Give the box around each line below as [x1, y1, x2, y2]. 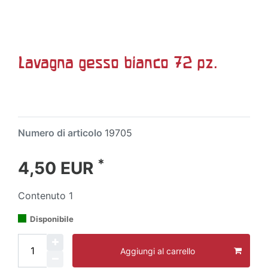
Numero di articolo [18, 127, 105, 139]
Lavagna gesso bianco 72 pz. [18, 53, 217, 71]
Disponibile [30, 214, 74, 224]
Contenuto [18, 190, 69, 202]
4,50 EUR [18, 158, 98, 178]
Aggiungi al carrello [120, 245, 195, 256]
